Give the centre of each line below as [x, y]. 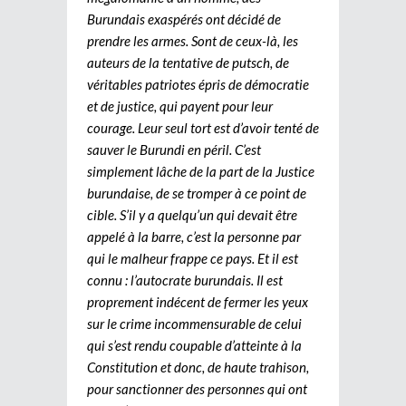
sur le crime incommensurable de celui [194, 323]
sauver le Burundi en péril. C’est [174, 149]
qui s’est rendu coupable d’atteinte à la [194, 345]
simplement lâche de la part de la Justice [201, 171]
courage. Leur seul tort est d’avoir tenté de [203, 127]
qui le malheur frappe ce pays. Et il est [193, 258]
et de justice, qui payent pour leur [180, 106]
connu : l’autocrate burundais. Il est [185, 280]
